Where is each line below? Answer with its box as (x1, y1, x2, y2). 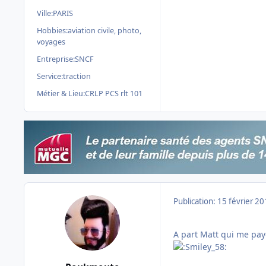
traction (63, 71, 91, 81)
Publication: (173, 195, 217, 207)
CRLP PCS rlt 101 (85, 88, 142, 99)
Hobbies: (37, 25, 68, 36)
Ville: (37, 8, 53, 18)
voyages (37, 36, 65, 47)
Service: (37, 71, 63, 81)
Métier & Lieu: (37, 88, 85, 99)
